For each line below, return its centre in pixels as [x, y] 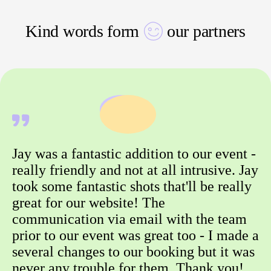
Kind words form [83, 31]
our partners [206, 31]
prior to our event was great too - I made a [135, 236]
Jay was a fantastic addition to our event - [134, 154]
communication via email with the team [129, 219]
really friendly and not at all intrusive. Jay [135, 170]
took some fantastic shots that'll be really [132, 187]
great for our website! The [89, 203]
